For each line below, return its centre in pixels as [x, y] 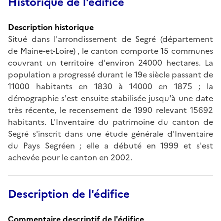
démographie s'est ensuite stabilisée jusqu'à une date [110, 98]
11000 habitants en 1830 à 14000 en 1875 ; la [110, 86]
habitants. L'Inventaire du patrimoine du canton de [110, 122]
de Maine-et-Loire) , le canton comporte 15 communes [110, 51]
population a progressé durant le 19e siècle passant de [110, 74]
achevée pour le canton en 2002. [70, 157]
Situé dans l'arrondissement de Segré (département [110, 39]
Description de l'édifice [69, 194]
